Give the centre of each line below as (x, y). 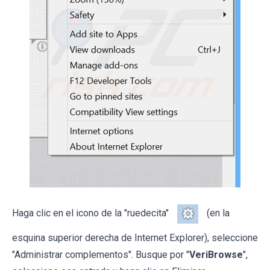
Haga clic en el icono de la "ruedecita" (92, 213)
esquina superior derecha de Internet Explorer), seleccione (135, 237)
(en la (217, 213)
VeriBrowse (216, 254)
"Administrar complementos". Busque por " (101, 254)
